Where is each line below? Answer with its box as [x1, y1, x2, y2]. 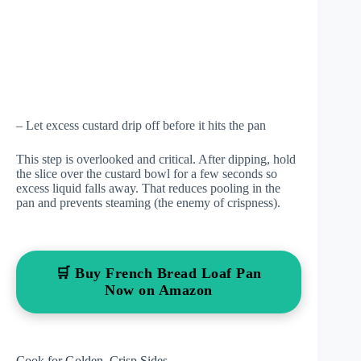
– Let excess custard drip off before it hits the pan [16, 118, 266, 132]
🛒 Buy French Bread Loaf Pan [56, 264, 262, 281]
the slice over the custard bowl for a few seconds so [16, 166, 277, 180]
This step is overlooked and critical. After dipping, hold [16, 151, 296, 166]
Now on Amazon [105, 281, 213, 298]
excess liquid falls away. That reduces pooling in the [16, 180, 280, 195]
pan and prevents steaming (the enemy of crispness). [16, 195, 280, 210]
